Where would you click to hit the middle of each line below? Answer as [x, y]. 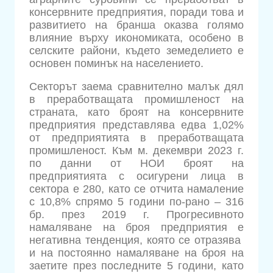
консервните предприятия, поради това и [136, 12]
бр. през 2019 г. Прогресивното [136, 215]
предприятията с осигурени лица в [136, 176]
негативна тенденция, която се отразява [136, 240]
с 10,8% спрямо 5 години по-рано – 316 [136, 202]
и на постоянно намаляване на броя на [136, 253]
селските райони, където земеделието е [136, 50]
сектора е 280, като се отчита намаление [136, 189]
